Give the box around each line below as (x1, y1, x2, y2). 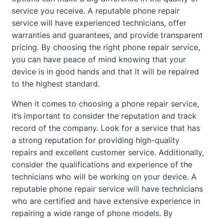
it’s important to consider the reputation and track (12, 111, 197, 121)
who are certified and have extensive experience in (12, 196, 200, 206)
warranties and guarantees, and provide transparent (12, 30, 203, 40)
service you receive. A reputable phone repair (12, 6, 180, 16)
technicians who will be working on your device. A (12, 172, 197, 182)
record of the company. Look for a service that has (12, 123, 200, 133)
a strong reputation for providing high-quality (12, 135, 180, 145)
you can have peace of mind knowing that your (12, 54, 186, 64)
